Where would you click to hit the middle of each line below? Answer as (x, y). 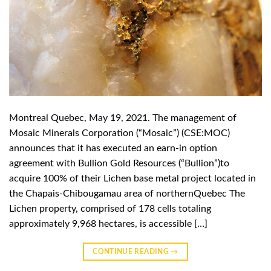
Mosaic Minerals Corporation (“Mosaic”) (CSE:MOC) (119, 133)
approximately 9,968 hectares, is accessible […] (108, 224)
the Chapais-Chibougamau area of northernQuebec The (127, 194)
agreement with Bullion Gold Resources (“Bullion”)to (119, 164)
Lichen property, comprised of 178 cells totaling (110, 209)
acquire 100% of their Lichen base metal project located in (132, 179)
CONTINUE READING (132, 252)
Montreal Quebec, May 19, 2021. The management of (123, 118)
